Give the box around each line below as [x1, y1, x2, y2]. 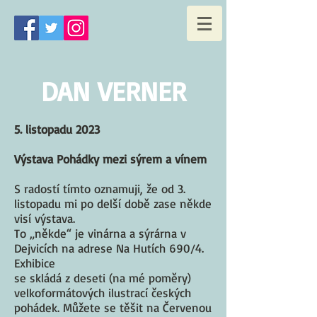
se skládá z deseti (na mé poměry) [14, 270, 191, 285]
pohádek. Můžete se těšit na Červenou [14, 300, 212, 315]
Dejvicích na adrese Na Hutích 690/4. [14, 241, 204, 255]
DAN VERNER [40, 74, 186, 108]
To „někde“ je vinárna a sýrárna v [14, 226, 186, 241]
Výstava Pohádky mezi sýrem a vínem [14, 151, 207, 166]
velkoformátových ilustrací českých [14, 285, 191, 300]
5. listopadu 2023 [14, 122, 100, 137]
